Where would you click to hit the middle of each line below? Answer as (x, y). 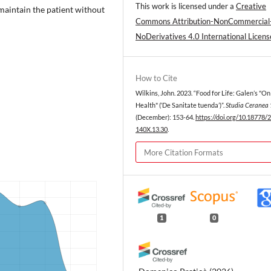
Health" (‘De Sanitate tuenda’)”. (181, 105)
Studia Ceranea (247, 105)
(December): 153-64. (165, 117)
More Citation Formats (184, 152)
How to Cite (156, 78)
